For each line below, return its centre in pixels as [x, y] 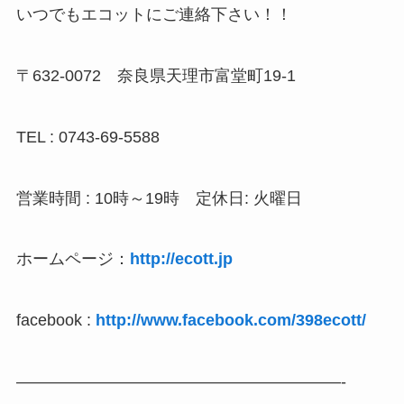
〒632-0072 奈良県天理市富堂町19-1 [156, 75]
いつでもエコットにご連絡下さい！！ [154, 15]
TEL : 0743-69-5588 [87, 137]
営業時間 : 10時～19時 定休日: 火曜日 [159, 198]
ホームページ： [73, 259]
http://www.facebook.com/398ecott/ [230, 321]
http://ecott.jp [181, 259]
